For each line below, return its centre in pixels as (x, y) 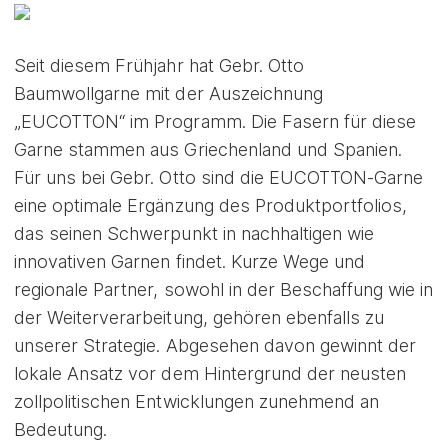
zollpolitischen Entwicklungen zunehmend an (197, 402)
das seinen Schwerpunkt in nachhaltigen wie (194, 234)
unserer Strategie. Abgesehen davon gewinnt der (215, 346)
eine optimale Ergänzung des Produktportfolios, (211, 206)
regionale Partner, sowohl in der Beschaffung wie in (224, 290)
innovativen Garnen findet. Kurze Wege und (190, 262)
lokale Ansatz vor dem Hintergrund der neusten (210, 374)
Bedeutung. (61, 430)
